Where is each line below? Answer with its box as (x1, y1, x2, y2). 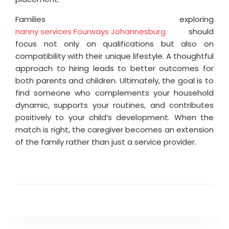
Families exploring (15, 13, 214, 25)
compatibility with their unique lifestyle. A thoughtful (15, 50, 214, 61)
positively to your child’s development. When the (15, 111, 214, 123)
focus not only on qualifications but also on (15, 38, 214, 49)
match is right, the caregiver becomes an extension (15, 124, 214, 135)
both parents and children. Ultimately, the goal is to (15, 75, 214, 86)
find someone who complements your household (15, 87, 214, 98)
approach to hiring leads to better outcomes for (15, 62, 214, 74)
